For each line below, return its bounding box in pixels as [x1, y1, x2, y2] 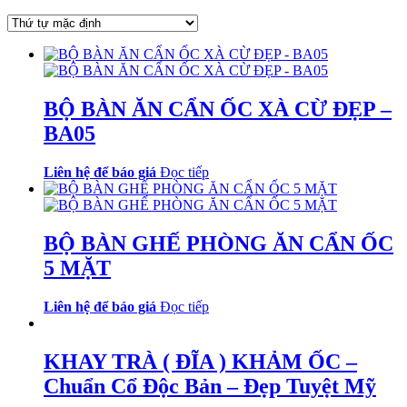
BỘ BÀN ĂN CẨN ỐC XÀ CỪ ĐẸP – [44, 97, 392, 122]
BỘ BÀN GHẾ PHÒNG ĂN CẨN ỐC [44, 231, 393, 255]
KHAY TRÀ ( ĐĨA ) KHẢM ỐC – [44, 349, 357, 373]
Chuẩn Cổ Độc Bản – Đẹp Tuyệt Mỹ [44, 373, 376, 398]
